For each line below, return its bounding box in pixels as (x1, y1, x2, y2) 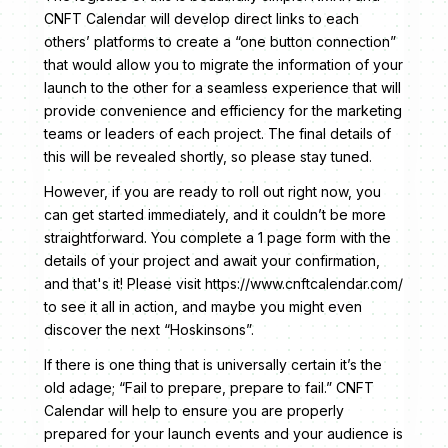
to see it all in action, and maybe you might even (44, 298, 362, 316)
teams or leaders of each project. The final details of (44, 125, 391, 143)
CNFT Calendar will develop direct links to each (44, 10, 359, 28)
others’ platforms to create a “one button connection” (44, 33, 396, 51)
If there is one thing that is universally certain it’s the (44, 356, 382, 374)
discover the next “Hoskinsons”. (44, 321, 254, 339)
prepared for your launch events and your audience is (44, 425, 403, 443)
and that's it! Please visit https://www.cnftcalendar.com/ (44, 275, 403, 293)
